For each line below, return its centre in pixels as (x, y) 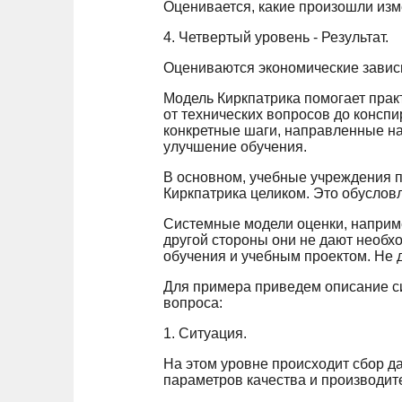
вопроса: (193, 302)
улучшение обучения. (235, 146)
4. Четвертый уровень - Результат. (276, 37)
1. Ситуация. (205, 333)
